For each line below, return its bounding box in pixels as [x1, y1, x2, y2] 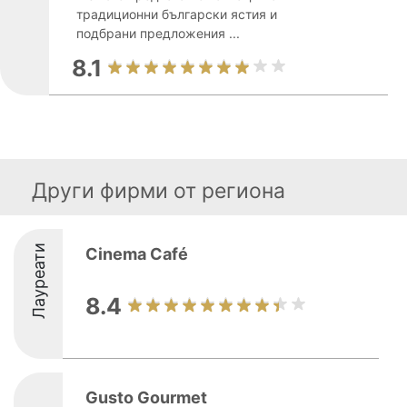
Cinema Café [85, 244, 188, 263]
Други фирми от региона [32, 178, 285, 203]
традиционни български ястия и [76, 6, 277, 22]
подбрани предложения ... [76, 25, 240, 41]
